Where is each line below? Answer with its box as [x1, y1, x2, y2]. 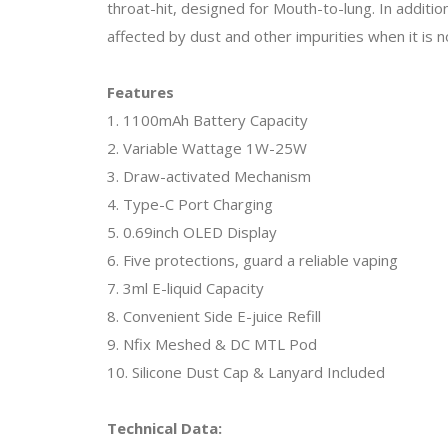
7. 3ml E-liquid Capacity [107, 277, 264, 298]
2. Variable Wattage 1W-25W [107, 137, 307, 158]
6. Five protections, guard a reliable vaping [107, 249, 398, 270]
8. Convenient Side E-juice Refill [107, 305, 321, 326]
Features [107, 81, 174, 102]
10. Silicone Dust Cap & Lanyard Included [107, 361, 385, 382]
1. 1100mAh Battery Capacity [107, 109, 308, 130]
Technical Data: [107, 417, 222, 438]
